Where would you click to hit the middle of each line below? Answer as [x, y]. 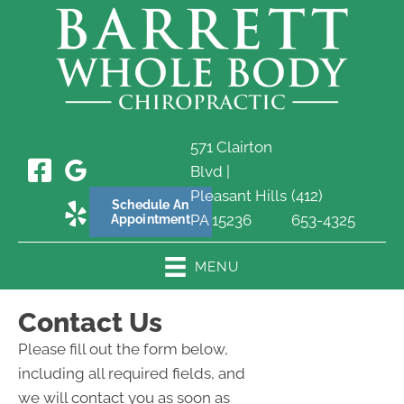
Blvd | [210, 171]
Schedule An [151, 205]
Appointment [150, 219]
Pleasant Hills [238, 196]
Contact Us [90, 322]
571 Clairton [231, 147]
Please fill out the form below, [123, 349]
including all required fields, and [132, 373]
